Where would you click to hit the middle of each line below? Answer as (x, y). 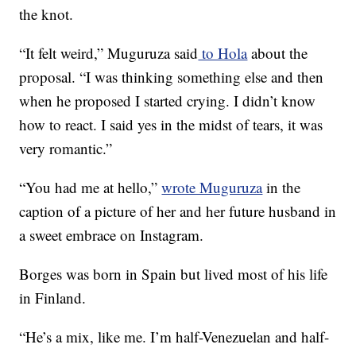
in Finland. (53, 298)
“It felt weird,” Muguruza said (109, 53)
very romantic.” (66, 149)
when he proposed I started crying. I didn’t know (168, 101)
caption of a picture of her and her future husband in (178, 211)
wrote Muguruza (212, 188)
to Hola (223, 53)
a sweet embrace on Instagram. (112, 235)
